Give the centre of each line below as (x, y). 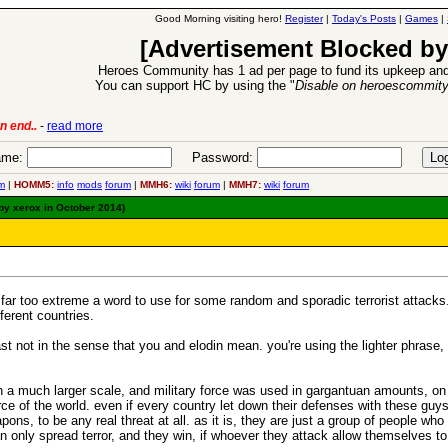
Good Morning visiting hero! (220, 18)
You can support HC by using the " (194, 85)
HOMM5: (34, 184)
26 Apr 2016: (409, 126)
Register (304, 18)
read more (104, 126)
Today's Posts (364, 18)
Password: (214, 157)
